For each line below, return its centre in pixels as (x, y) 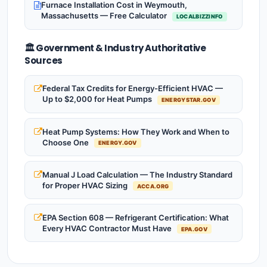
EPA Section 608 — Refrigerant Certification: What (136, 217)
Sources (44, 60)
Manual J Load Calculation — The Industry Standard (137, 174)
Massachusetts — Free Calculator (105, 16)
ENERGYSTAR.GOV (188, 100)
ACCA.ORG (153, 186)
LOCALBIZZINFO (199, 17)
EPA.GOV (194, 229)
